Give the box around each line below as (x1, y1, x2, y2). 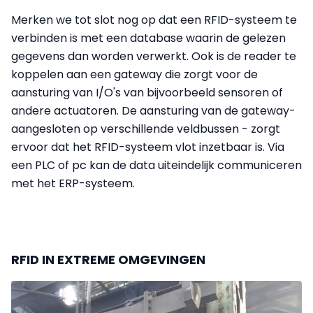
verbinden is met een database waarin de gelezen (11, 29, 286, 46)
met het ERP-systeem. (11, 175, 135, 191)
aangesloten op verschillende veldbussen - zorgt (11, 120, 280, 137)
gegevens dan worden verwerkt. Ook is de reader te (11, 48, 296, 64)
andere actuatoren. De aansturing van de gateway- (11, 102, 296, 119)
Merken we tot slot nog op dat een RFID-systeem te (11, 11, 297, 28)
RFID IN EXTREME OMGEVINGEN (11, 250, 205, 268)
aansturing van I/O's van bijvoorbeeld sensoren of (11, 84, 283, 101)
